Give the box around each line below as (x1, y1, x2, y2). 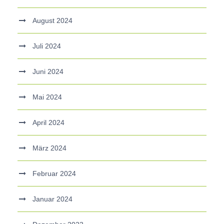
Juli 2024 (32, 41, 61, 50)
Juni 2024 (32, 67, 63, 75)
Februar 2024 (32, 169, 76, 177)
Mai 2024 (32, 92, 62, 101)
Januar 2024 (32, 194, 72, 203)
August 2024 (32, 16, 72, 24)
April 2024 (32, 118, 64, 126)
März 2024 (32, 143, 66, 152)
